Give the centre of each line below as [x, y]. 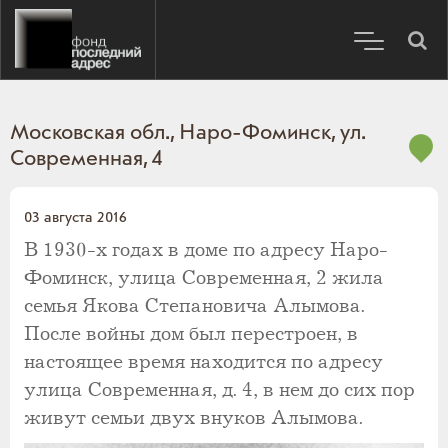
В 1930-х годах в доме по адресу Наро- [206, 250]
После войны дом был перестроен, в [191, 334]
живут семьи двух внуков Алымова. [193, 418]
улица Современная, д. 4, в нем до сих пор [219, 390]
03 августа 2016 [75, 217]
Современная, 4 [86, 159]
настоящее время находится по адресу [203, 362]
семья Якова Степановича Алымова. [194, 306]
